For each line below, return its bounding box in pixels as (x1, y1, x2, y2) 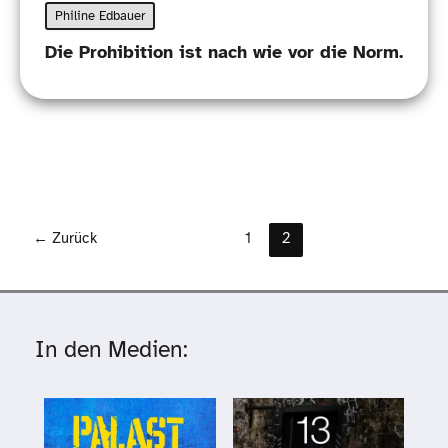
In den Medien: (35, 334, 188, 364)
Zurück (47, 228, 97, 247)
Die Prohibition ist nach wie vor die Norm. (44, 41, 403, 64)
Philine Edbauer (54, 8, 145, 25)
